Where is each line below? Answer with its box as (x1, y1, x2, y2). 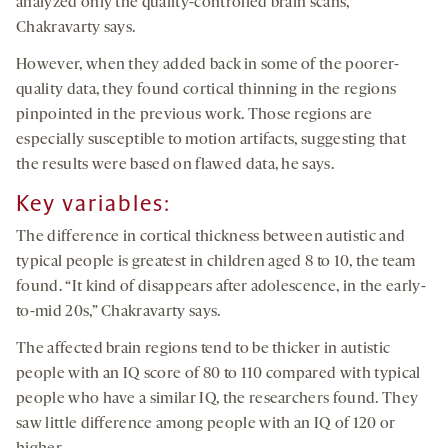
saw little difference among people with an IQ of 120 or (16, 416, 396, 433)
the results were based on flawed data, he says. (16, 157, 335, 174)
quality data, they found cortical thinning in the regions (16, 82, 397, 99)
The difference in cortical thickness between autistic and (16, 229, 406, 246)
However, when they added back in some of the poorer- (16, 57, 400, 74)
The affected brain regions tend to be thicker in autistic (16, 341, 391, 358)
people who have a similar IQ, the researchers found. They (16, 391, 419, 408)
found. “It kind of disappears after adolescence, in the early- (16, 279, 426, 296)
